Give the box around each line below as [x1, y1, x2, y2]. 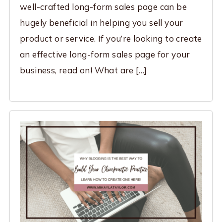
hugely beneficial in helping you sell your [20, 17, 183, 28]
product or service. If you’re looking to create [20, 33, 202, 44]
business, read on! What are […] [20, 65, 147, 76]
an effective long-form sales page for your [20, 49, 190, 60]
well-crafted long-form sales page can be [20, 1, 187, 12]
